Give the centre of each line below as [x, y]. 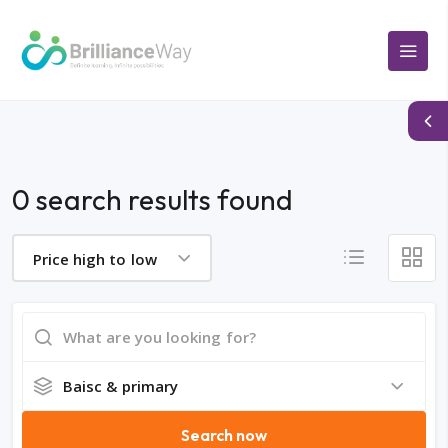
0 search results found [153, 200]
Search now [224, 435]
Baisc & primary [121, 386]
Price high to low [94, 258]
